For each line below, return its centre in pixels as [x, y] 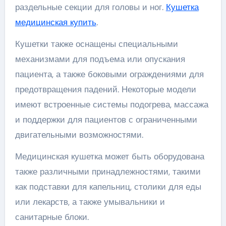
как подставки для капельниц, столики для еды [108, 187]
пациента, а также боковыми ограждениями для [109, 74]
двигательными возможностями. [79, 135]
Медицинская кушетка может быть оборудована [109, 157]
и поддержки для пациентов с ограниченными [106, 120]
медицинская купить [55, 22]
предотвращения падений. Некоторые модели [105, 90]
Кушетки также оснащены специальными [96, 44]
